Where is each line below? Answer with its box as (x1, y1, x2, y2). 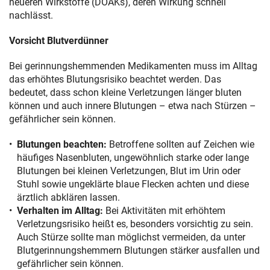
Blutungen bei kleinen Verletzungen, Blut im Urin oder (17, 165, 240, 177)
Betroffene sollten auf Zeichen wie (107, 138, 254, 150)
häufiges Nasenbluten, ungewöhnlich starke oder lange (17, 151, 249, 163)
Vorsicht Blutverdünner (9, 34, 108, 46)
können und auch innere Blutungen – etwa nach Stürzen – (9, 99, 256, 111)
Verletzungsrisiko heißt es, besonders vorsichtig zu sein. (17, 218, 253, 230)
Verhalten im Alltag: (17, 204, 103, 216)
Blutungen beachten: (17, 138, 107, 150)
